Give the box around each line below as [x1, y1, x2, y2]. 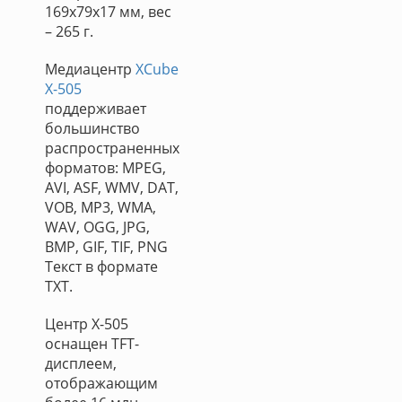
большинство [45, 118, 140, 138]
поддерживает [45, 99, 146, 118]
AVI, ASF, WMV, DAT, [45, 178, 179, 197]
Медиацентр [45, 59, 135, 79]
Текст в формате [45, 257, 158, 276]
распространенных [45, 138, 179, 158]
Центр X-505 [45, 314, 128, 334]
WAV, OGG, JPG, [45, 217, 150, 237]
